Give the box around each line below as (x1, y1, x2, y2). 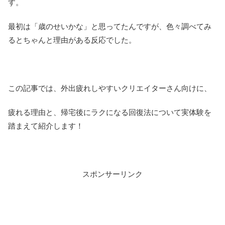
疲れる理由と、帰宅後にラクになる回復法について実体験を (8, 108, 211, 117)
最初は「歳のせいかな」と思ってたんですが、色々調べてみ (8, 22, 211, 31)
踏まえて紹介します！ (8, 122, 83, 131)
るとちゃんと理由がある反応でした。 (8, 36, 136, 45)
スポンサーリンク (82, 170, 143, 179)
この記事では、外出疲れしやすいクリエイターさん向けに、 (8, 84, 211, 93)
